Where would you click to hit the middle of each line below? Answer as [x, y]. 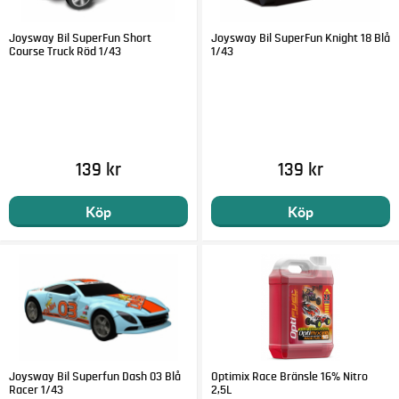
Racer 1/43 [37, 391]
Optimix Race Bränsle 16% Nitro [289, 377]
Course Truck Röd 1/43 [65, 51]
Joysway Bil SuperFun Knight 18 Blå [300, 38]
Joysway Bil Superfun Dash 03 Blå [95, 377]
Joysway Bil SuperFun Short [81, 38]
